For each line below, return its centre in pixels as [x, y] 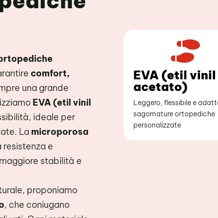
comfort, [50, 73]
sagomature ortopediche [174, 114]
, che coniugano [37, 204]
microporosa [60, 131]
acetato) [160, 87]
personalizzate [157, 125]
